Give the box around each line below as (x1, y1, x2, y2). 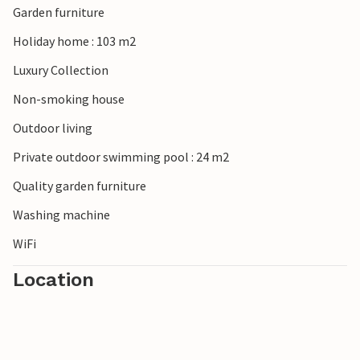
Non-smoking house (13, 91, 125, 108)
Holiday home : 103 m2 (13, 33, 136, 50)
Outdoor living (13, 120, 92, 137)
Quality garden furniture (13, 178, 146, 194)
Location (13, 268, 94, 292)
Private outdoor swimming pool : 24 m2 (13, 149, 229, 166)
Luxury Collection (13, 62, 108, 79)
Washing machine (13, 207, 110, 223)
